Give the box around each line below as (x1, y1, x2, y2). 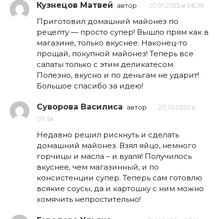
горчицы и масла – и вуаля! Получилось (37, 152, 192, 161)
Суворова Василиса (37, 102, 123, 112)
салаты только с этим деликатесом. (37, 60, 175, 69)
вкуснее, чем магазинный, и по (37, 162, 159, 172)
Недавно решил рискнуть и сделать (37, 130, 179, 140)
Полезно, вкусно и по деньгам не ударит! (37, 70, 199, 80)
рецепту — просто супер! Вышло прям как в (37, 27, 209, 37)
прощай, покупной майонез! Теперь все (37, 49, 194, 59)
